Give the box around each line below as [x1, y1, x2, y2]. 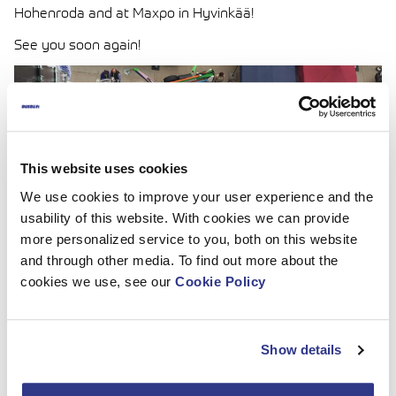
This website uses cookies [20, 161, 188, 177]
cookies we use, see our [20, 273, 175, 289]
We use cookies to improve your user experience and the [20, 188, 373, 204]
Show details [261, 342, 342, 358]
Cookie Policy [175, 273, 266, 289]
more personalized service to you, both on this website [20, 231, 357, 247]
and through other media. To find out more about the [20, 252, 339, 268]
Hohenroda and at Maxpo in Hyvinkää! [14, 4, 254, 21]
